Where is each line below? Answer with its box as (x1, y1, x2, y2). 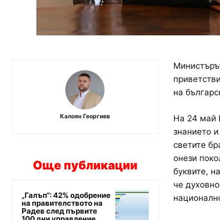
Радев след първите (22, 206, 97, 216)
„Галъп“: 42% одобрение (22, 191, 110, 200)
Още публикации (32, 158, 137, 173)
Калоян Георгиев (60, 112, 110, 120)
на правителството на (22, 198, 103, 208)
